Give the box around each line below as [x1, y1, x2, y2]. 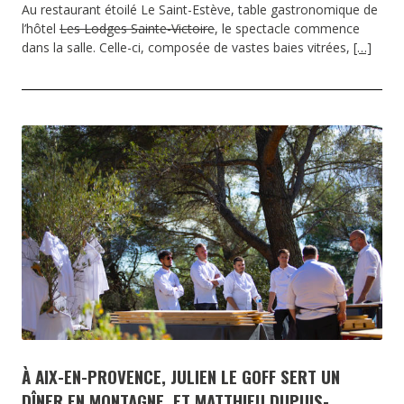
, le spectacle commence [215, 20, 360, 38]
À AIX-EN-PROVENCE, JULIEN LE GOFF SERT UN [22, 363, 340, 390]
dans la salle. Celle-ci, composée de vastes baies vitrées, [22, 39, 353, 57]
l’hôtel [22, 20, 60, 38]
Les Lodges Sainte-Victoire [60, 20, 215, 38]
